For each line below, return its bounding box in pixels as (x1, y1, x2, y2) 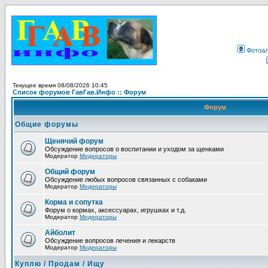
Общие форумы (15, 120, 78, 129)
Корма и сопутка (45, 198, 103, 206)
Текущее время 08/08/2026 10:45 (13, 82, 108, 89)
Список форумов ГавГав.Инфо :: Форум (13, 89, 146, 96)
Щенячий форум (45, 137, 103, 145)
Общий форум (45, 167, 95, 176)
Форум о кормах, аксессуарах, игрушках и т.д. (45, 206, 186, 214)
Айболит (45, 229, 75, 237)
